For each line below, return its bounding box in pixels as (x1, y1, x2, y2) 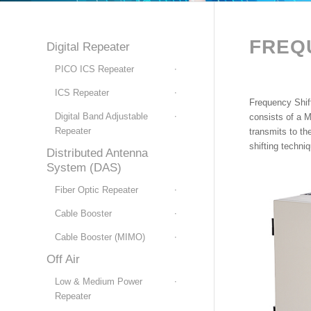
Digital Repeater (47, 40, 130, 53)
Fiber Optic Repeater (55, 185, 138, 195)
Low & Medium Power (55, 276, 142, 287)
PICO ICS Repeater (55, 64, 134, 74)
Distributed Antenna (47, 146, 148, 160)
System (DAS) (47, 161, 121, 174)
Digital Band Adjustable (55, 111, 148, 121)
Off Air (47, 253, 80, 266)
